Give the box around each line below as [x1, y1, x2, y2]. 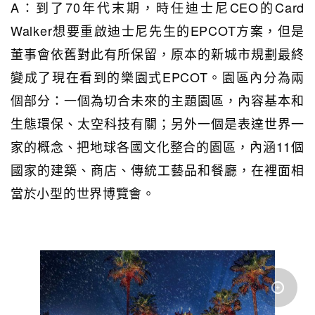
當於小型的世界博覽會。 [11, 183, 155, 202]
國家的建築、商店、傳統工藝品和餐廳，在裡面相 [11, 160, 304, 179]
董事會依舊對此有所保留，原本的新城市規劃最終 [11, 44, 304, 63]
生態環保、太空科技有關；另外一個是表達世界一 [11, 113, 304, 132]
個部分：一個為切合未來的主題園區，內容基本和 [11, 90, 304, 109]
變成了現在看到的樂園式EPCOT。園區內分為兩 [11, 67, 304, 86]
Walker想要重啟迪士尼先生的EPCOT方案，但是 [11, 20, 304, 39]
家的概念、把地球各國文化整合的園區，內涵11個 [11, 136, 304, 155]
